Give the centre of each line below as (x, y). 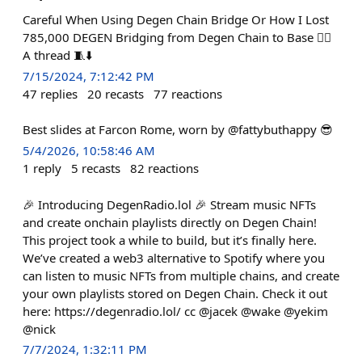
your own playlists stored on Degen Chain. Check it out (175, 293)
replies (59, 93)
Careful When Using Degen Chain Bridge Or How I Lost (176, 19)
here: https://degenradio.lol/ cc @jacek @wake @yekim (175, 311)
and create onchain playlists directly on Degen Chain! (170, 222)
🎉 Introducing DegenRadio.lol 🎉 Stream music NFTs (169, 204)
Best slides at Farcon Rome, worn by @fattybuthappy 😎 (178, 130)
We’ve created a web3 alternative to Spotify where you (174, 257)
